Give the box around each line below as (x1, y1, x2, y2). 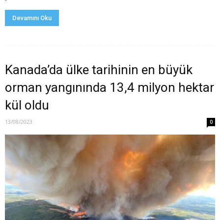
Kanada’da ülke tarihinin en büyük (5, 62, 192, 78)
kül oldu (5, 98, 49, 113)
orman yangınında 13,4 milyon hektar (5, 80, 214, 95)
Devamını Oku (12, 14, 52, 22)
